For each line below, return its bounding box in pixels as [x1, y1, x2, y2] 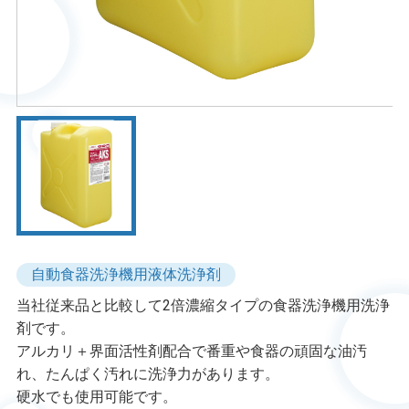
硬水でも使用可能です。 [16, 387, 177, 405]
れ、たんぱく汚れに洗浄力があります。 [16, 364, 279, 383]
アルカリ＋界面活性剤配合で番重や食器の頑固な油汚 [16, 341, 367, 360]
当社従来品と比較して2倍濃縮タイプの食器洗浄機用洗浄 [16, 296, 390, 314]
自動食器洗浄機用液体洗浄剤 [30, 266, 221, 284]
